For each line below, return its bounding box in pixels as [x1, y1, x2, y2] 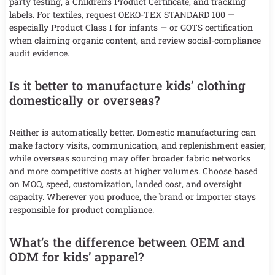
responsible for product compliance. [9, 203, 154, 215]
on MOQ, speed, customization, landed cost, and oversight [9, 177, 242, 190]
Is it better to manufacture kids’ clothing [9, 77, 246, 93]
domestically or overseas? [9, 91, 160, 108]
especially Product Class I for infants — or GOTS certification [9, 21, 253, 33]
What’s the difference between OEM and [9, 233, 245, 250]
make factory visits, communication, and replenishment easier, [9, 139, 266, 151]
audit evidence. [9, 47, 69, 59]
